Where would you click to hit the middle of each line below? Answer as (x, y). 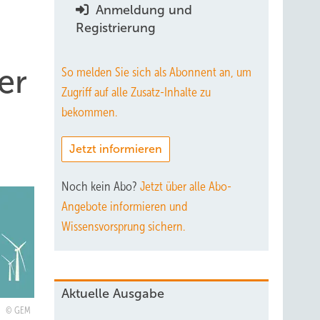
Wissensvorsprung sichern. (123, 226)
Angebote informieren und (124, 206)
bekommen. (89, 112)
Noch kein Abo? (101, 186)
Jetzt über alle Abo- (186, 186)
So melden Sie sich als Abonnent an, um (156, 72)
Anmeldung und (142, 10)
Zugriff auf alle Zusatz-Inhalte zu (136, 92)
